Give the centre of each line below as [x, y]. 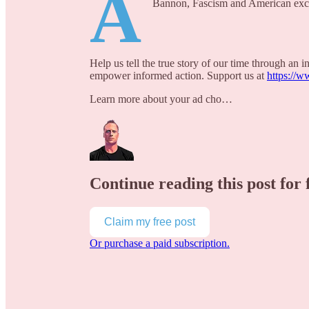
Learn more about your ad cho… [161, 99]
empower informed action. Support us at [178, 76]
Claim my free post [150, 221]
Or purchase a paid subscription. [160, 243]
